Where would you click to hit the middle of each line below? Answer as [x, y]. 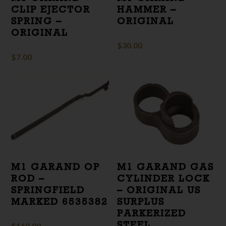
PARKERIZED [152, 213]
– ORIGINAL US [159, 190]
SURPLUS [141, 202]
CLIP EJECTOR [51, 9]
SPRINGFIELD [48, 190]
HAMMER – [147, 9]
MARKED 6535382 [60, 202]
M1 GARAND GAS [166, 167]
